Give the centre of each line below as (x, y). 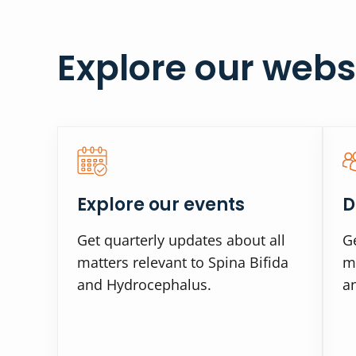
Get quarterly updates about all (181, 240)
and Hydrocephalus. (144, 285)
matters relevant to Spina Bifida (183, 263)
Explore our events (161, 205)
